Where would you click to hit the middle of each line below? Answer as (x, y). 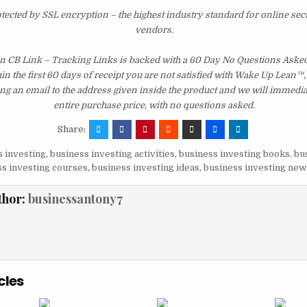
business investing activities (112, 154)
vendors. (154, 30)
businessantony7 (75, 199)
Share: (72, 130)
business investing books (234, 154)
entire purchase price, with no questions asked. (154, 106)
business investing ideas (145, 168)
